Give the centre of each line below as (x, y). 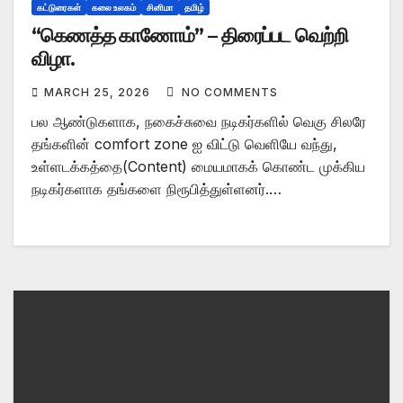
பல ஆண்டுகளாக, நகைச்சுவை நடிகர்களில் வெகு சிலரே (199, 121)
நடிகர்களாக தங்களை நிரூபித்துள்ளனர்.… (157, 188)
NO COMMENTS (230, 92)
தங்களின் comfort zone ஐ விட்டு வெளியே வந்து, (184, 143)
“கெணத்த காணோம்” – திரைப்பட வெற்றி (120, 35)
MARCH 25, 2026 (99, 92)
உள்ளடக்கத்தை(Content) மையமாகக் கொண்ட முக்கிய (198, 166)
